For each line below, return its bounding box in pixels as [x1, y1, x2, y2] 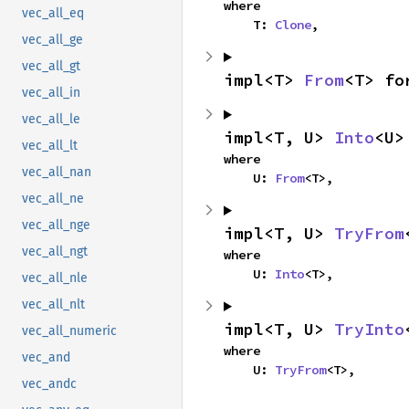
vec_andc [22, 376, 77, 393]
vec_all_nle [22, 270, 88, 287]
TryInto [334, 319, 404, 340]
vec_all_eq [22, 5, 84, 22]
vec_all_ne [22, 191, 84, 207]
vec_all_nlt [22, 297, 85, 313]
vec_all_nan [22, 164, 91, 181]
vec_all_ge [22, 32, 83, 48]
